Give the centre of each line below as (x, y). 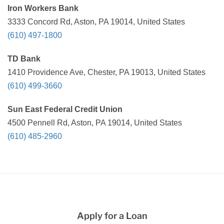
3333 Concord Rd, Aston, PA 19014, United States (96, 22)
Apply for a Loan (112, 216)
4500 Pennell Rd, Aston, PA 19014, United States (95, 123)
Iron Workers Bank (43, 8)
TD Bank (24, 59)
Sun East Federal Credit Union (65, 109)
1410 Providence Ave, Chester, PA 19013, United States (106, 72)
